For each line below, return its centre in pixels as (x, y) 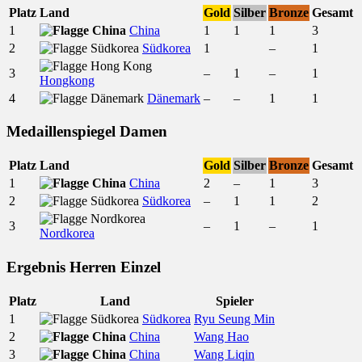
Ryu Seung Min (234, 318)
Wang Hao (221, 336)
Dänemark (174, 98)
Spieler (234, 301)
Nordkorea (67, 234)
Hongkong (67, 80)
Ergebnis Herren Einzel (84, 267)
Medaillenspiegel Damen (87, 132)
